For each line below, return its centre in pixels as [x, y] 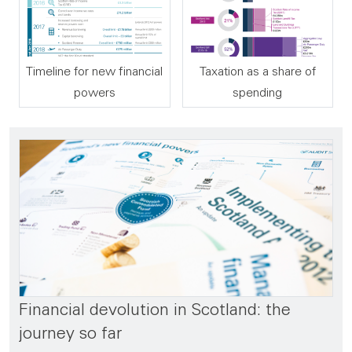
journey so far [70, 332]
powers [94, 92]
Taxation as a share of [257, 70]
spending [258, 92]
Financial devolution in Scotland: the [155, 308]
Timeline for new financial [95, 70]
